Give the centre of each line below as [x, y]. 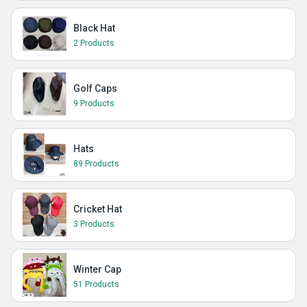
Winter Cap [97, 269]
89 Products [96, 164]
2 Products [94, 43]
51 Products [96, 284]
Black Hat [94, 28]
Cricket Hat [98, 209]
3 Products [94, 224]
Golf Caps [95, 88]
